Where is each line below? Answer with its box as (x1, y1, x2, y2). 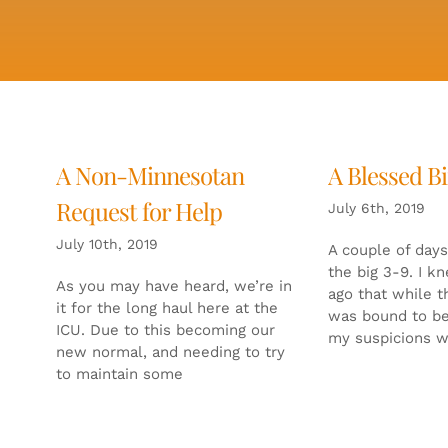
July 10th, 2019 (55, 235, 158, 252)
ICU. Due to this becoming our (55, 320, 275, 339)
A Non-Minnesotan (55, 158, 244, 191)
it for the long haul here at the (55, 298, 278, 317)
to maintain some (55, 364, 183, 383)
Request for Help (55, 194, 222, 227)
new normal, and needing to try (55, 342, 285, 361)
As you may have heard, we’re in (55, 276, 292, 295)
